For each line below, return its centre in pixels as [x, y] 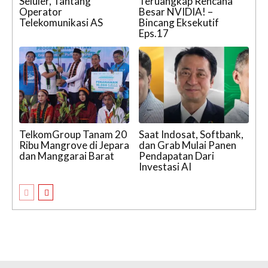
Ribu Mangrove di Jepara [74, 145]
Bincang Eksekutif [179, 22]
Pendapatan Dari [176, 156]
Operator [41, 11]
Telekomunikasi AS [61, 22]
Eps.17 [154, 33]
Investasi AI [165, 167]
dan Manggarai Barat [67, 156]
